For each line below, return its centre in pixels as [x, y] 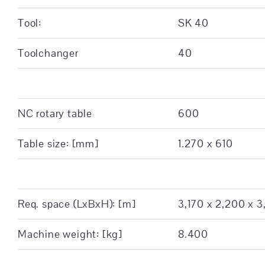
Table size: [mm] [58, 143]
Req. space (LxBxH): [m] [77, 204]
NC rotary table [55, 113]
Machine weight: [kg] [70, 234]
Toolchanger [48, 53]
